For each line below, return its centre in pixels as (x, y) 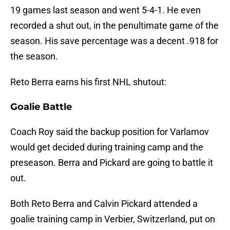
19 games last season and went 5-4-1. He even (106, 10)
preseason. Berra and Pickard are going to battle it (112, 163)
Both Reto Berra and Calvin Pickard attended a (104, 204)
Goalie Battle (41, 107)
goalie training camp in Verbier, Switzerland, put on (113, 219)
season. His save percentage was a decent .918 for (114, 41)
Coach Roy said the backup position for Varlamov (110, 132)
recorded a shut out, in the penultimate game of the (114, 26)
